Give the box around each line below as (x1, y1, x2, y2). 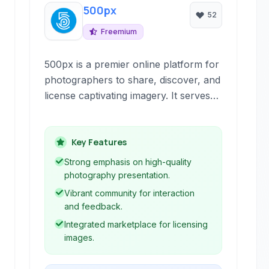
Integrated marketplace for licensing (64, 219, 208, 229)
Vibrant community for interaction (64, 188, 195, 198)
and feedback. (64, 201, 123, 211)
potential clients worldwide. (44, 152, 168, 164)
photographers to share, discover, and (44, 74, 221, 86)
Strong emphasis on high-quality (64, 157, 192, 167)
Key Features (71, 136, 127, 148)
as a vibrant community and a (44, 105, 180, 117)
